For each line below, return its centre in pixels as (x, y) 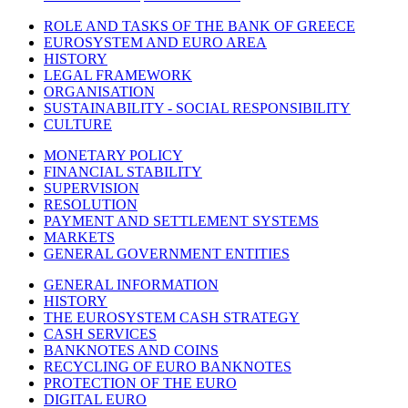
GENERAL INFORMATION (131, 284)
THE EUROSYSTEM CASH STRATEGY (172, 317)
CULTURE (78, 124)
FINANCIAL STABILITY (123, 171)
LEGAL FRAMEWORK (118, 75)
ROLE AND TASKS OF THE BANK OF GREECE (199, 25)
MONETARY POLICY (113, 155)
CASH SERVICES (100, 333)
